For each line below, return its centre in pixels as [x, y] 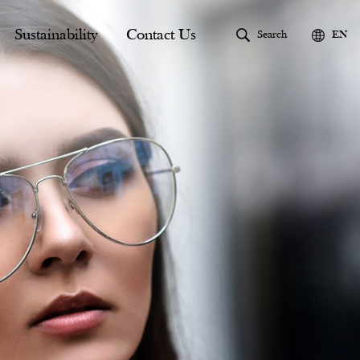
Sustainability [56, 35]
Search [272, 35]
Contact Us [161, 35]
